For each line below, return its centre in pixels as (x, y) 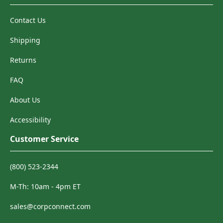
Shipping (25, 40)
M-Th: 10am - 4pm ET (45, 186)
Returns (23, 60)
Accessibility (30, 120)
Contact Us (28, 20)
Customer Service (44, 139)
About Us (25, 100)
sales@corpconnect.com (50, 206)
